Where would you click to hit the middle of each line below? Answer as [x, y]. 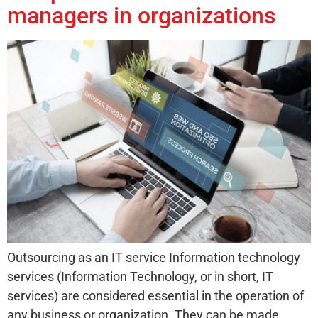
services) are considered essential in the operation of [155, 295]
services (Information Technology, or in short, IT [140, 276]
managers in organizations [141, 16]
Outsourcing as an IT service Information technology [154, 257]
